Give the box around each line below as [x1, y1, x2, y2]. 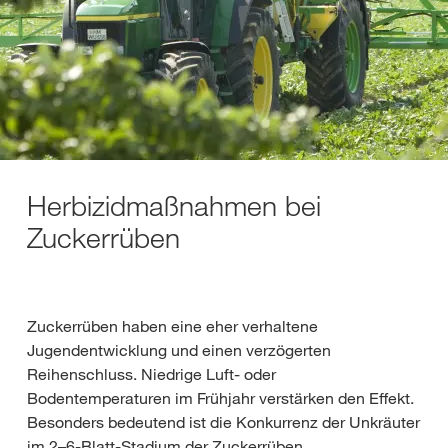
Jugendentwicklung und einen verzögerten [27, 340, 331, 360]
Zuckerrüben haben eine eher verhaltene [27, 316, 318, 336]
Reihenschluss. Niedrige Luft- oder [27, 364, 276, 384]
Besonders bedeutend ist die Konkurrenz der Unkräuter [27, 412, 420, 432]
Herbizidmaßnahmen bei [27, 188, 321, 223]
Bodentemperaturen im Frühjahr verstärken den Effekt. [27, 388, 414, 408]
